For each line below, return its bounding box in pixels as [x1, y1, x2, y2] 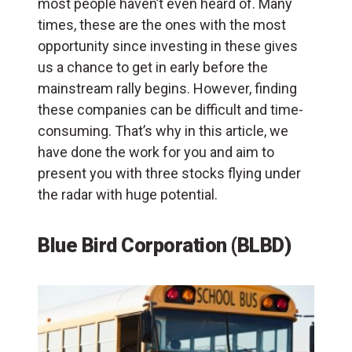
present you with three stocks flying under [38, 164, 301, 181]
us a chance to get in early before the [38, 58, 268, 75]
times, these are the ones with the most [38, 16, 286, 33]
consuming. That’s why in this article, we [38, 122, 288, 139]
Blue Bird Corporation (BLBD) [38, 233, 291, 257]
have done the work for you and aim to [38, 143, 274, 160]
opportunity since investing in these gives [38, 37, 298, 54]
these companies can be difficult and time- [38, 101, 303, 118]
